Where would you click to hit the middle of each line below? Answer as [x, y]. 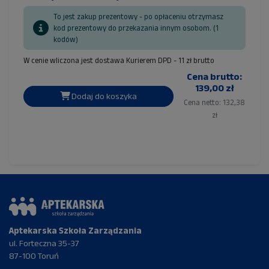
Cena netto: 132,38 [215, 103]
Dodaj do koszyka [104, 96]
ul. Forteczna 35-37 [44, 243]
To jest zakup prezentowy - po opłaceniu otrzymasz [138, 17]
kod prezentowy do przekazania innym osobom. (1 [136, 28]
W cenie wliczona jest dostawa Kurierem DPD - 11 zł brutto [119, 61]
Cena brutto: [215, 77]
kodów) [66, 40]
